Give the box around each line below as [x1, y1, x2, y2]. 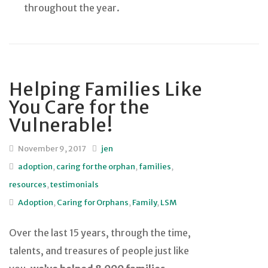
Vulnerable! [9, 113, 113, 136]
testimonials [50, 179, 99, 190]
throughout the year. [24, 1, 120, 14]
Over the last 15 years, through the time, [9, 226, 191, 239]
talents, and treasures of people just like [9, 244, 189, 257]
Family [132, 197, 157, 208]
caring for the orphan [56, 161, 135, 172]
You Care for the [9, 95, 150, 118]
